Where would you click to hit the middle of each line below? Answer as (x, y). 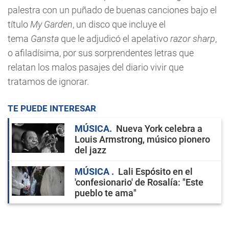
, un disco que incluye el (119, 25)
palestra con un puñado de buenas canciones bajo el (112, 10)
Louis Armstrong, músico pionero (142, 140)
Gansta (45, 39)
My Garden (51, 25)
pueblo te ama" (106, 193)
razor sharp (193, 39)
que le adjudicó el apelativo (114, 39)
